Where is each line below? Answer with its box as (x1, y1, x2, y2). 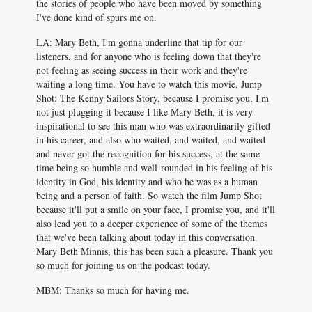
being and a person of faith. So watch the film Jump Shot (36, 189, 262, 202)
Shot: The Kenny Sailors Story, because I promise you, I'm (36, 91, 269, 104)
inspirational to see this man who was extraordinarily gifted (36, 119, 270, 132)
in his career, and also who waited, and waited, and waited (36, 133, 265, 146)
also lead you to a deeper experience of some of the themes (36, 217, 267, 230)
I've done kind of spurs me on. (36, 10, 157, 24)
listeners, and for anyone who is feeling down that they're (36, 49, 261, 63)
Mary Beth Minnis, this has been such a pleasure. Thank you (36, 244, 273, 258)
